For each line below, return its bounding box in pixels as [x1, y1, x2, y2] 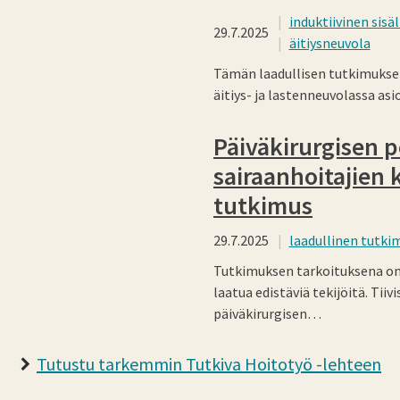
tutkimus [213, 188, 312, 221]
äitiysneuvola [288, 33, 371, 52]
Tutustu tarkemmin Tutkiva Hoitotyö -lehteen [37, 352, 381, 375]
